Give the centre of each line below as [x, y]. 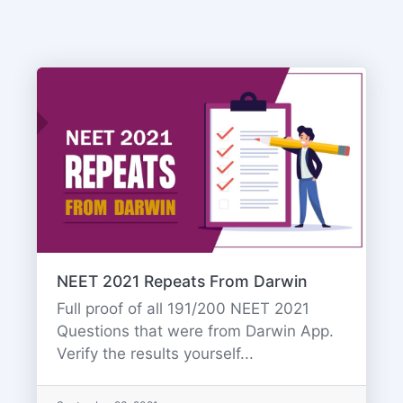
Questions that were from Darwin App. [195, 331]
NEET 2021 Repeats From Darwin [182, 282]
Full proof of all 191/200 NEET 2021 [183, 309]
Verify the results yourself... [155, 354]
